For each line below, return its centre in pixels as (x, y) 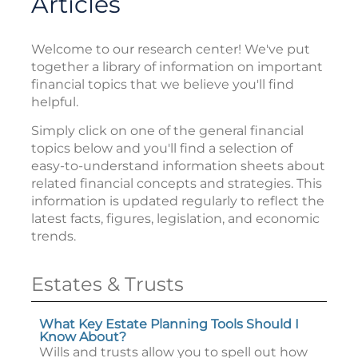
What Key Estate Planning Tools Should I (169, 324)
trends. (54, 236)
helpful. (55, 102)
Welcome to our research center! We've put (171, 49)
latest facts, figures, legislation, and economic (175, 219)
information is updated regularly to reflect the (178, 201)
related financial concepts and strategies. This (177, 183)
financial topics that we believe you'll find (163, 84)
